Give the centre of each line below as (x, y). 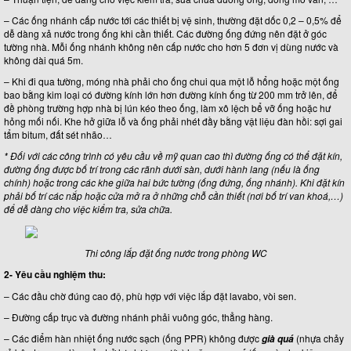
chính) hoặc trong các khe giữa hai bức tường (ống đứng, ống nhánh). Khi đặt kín (174, 183)
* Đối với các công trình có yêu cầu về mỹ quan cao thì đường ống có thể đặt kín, (173, 156)
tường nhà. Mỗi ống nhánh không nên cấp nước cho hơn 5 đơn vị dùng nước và (171, 47)
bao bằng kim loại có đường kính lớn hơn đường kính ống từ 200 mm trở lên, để (171, 95)
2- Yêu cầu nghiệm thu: (55, 274)
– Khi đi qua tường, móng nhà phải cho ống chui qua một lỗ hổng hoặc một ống (172, 81)
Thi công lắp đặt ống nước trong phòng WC (175, 252)
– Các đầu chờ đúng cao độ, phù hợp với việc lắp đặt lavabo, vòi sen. (150, 295)
